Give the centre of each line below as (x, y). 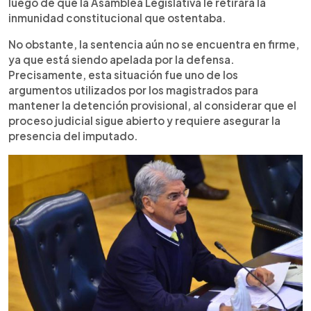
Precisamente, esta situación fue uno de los (123, 75)
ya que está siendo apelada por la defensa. (121, 59)
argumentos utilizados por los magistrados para (133, 90)
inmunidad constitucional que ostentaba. (117, 18)
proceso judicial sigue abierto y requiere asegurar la (144, 120)
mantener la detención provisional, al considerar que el (152, 105)
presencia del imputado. (73, 136)
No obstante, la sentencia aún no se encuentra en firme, (154, 44)
